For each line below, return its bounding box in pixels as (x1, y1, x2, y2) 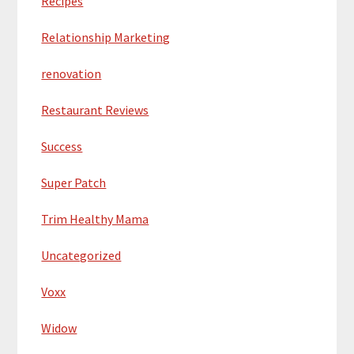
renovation (41, 66, 102, 82)
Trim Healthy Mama (41, 211, 149, 228)
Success (41, 138, 83, 155)
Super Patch (41, 175, 107, 191)
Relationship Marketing (41, 29, 171, 46)
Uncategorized (41, 247, 122, 264)
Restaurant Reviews (41, 102, 149, 119)
